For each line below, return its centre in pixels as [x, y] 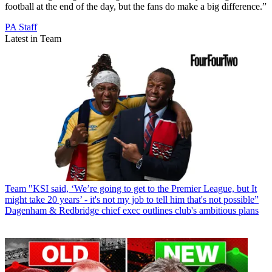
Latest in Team [33, 38]
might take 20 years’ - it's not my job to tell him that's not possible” [132, 199]
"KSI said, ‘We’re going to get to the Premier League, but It [143, 188]
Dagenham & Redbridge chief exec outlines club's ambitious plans [132, 210]
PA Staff [21, 27]
